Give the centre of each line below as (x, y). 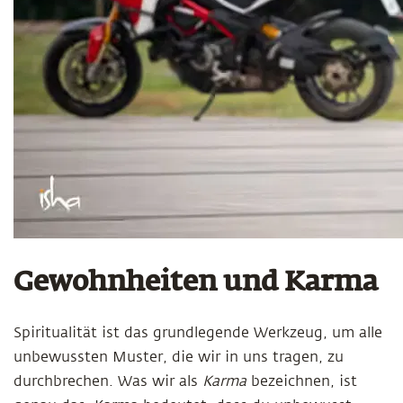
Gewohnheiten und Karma (196, 283)
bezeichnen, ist (302, 381)
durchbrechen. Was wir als (108, 381)
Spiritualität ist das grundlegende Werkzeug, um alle (198, 333)
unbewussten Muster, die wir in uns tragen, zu (179, 357)
